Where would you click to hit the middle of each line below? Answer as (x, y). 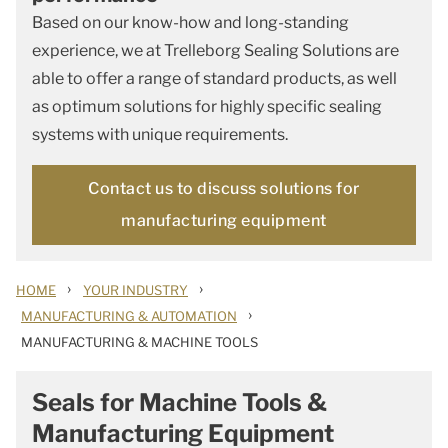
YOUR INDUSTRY (135, 290)
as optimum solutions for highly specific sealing (207, 106)
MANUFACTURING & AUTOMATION (129, 316)
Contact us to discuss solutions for (224, 188)
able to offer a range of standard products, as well (214, 78)
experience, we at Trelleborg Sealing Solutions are (215, 50)
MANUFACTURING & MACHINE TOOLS (139, 342)
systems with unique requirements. (160, 134)
